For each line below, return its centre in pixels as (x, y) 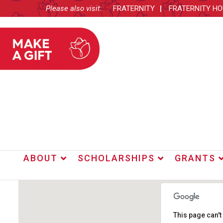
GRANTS (195, 158)
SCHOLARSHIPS (116, 158)
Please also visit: (74, 8)
